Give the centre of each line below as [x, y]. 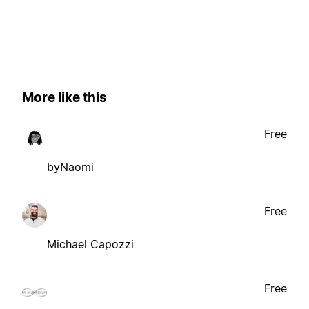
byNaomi [70, 167]
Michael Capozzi [90, 245]
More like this [64, 97]
